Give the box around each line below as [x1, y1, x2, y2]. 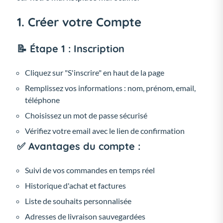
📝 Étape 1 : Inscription [17, 42, 124, 55]
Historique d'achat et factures [25, 180, 126, 190]
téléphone [25, 95, 60, 105]
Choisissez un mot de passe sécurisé [25, 110, 147, 120]
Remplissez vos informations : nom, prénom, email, [25, 83, 196, 93]
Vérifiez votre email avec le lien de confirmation [25, 125, 185, 135]
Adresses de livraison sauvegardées [25, 211, 145, 221]
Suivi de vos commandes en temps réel [25, 165, 155, 175]
